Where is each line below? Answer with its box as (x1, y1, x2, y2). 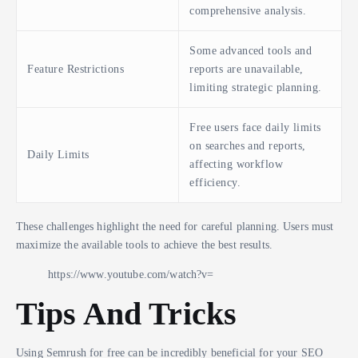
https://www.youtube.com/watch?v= (48, 267, 214, 280)
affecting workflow (189, 157, 284, 171)
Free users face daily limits (189, 121, 321, 134)
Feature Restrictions (27, 62, 124, 76)
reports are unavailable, (189, 62, 304, 76)
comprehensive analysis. (189, 4, 307, 18)
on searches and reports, (189, 139, 306, 153)
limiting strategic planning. (189, 81, 322, 94)
